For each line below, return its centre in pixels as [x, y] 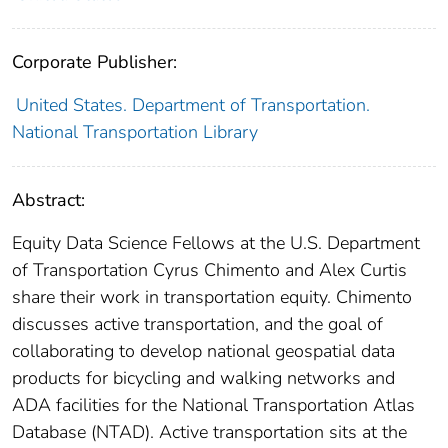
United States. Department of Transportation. [192, 105]
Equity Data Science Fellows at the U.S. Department [216, 243]
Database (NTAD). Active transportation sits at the [209, 432]
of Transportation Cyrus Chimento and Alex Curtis [209, 270]
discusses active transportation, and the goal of [197, 324]
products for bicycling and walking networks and [203, 378]
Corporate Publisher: [94, 62]
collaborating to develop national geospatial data [203, 351]
